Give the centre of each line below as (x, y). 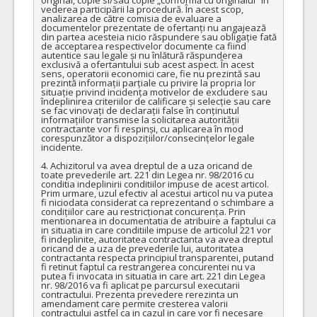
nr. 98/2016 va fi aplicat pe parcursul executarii (140, 285)
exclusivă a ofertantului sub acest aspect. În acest (147, 64)
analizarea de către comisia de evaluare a (131, 18)
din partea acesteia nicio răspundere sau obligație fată (158, 36)
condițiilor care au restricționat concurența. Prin (143, 211)
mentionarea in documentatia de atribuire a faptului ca (158, 220)
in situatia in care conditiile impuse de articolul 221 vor (156, 230)
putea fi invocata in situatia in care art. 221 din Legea (153, 276)
